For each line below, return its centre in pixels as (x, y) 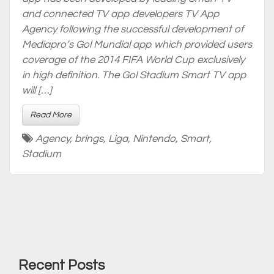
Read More (51, 115)
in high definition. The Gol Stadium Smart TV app (134, 75)
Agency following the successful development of (133, 29)
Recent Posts (61, 265)
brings (89, 139)
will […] (37, 91)
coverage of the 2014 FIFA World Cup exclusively (133, 60)
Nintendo (154, 139)
